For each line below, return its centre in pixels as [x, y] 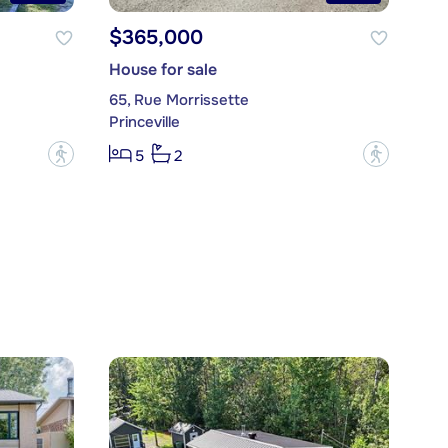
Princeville [144, 122]
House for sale [162, 70]
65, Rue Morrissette [178, 100]
